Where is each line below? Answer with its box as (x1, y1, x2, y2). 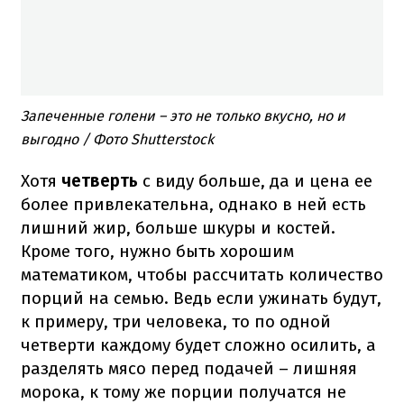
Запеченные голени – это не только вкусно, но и (21, 106, 345, 124)
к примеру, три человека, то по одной (21, 310, 331, 332)
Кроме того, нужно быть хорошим (21, 240, 294, 262)
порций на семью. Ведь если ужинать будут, (21, 287, 381, 308)
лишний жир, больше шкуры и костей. (21, 216, 335, 238)
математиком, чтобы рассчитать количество (21, 263, 383, 285)
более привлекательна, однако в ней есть (21, 193, 366, 215)
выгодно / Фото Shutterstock (21, 130, 214, 148)
